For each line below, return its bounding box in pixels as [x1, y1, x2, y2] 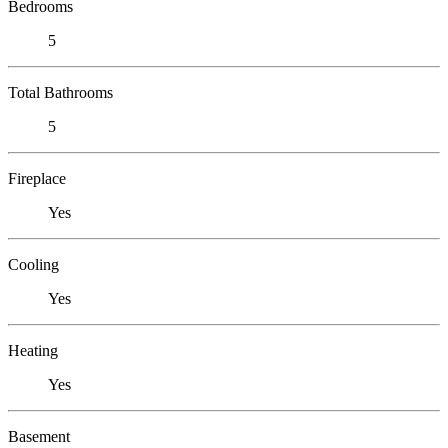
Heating [8, 341, 58, 359]
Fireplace [8, 169, 66, 187]
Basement [8, 427, 70, 445]
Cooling [8, 255, 59, 273]
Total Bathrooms [8, 83, 113, 101]
